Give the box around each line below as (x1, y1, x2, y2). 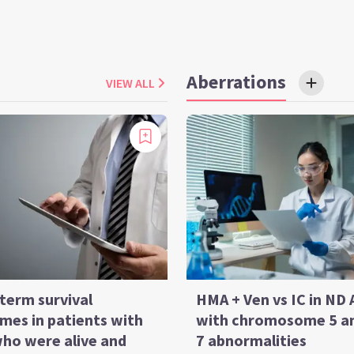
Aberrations (186, 69, 286, 94)
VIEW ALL (106, 74, 155, 91)
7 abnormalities (196, 330, 307, 350)
